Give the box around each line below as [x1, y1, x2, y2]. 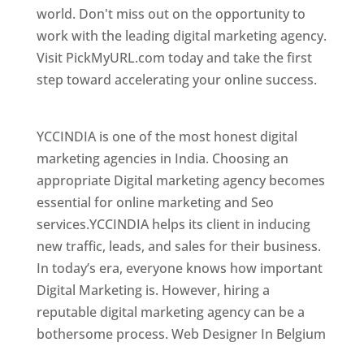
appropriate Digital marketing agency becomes [36, 171, 325, 189]
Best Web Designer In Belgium [36, 92, 221, 110]
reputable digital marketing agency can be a [36, 302, 305, 321]
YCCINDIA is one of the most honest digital [36, 127, 297, 145]
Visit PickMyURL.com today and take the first [36, 48, 312, 67]
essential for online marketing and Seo [36, 193, 274, 211]
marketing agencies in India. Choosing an [36, 149, 288, 167]
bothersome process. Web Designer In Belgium [36, 324, 326, 343]
